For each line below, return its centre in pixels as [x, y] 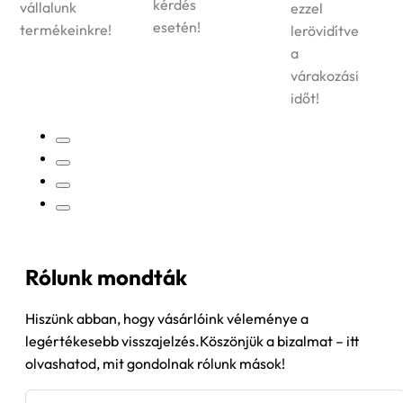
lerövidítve [192, 31]
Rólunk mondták [106, 278]
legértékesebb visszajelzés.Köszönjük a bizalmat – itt [192, 341]
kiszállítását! [322, 63]
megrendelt [320, 18]
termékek [314, 40]
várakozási [192, 76]
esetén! [44, 27]
